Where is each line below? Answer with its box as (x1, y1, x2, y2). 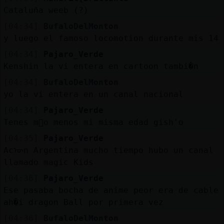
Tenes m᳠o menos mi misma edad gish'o (3, 117, 183, 127)
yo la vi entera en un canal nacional (3, 89, 183, 99)
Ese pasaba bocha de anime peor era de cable (3, 185, 218, 195)
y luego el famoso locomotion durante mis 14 (3, 33, 218, 43)
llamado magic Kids (3, 157, 93, 167)
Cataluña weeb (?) (3, 5, 88, 15)
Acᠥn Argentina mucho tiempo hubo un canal (3, 145, 213, 155)
